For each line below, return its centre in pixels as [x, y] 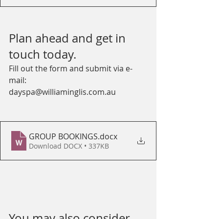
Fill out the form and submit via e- [71, 69]
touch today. [44, 55]
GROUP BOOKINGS [63, 137]
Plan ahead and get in [69, 38]
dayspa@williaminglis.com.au [62, 92]
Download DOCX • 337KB [69, 146]
